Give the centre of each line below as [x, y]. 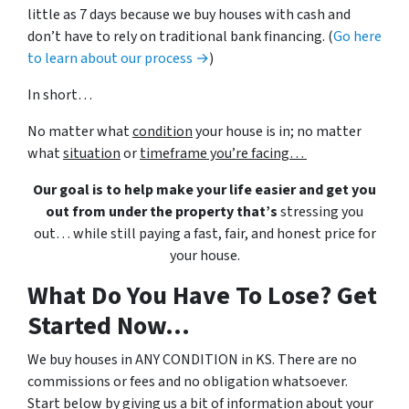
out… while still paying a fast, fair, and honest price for [204, 233]
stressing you [320, 211]
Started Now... [109, 325]
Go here [357, 36]
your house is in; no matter [277, 131]
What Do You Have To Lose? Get [202, 295]
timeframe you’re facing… [223, 153]
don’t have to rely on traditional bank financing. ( [180, 36]
